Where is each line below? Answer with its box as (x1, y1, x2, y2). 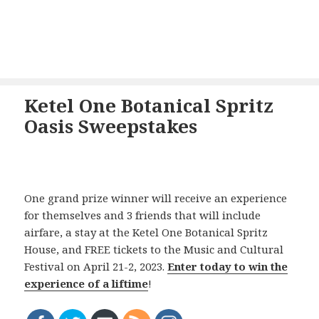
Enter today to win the (167, 259, 288, 274)
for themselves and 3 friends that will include (24, 208, 261, 223)
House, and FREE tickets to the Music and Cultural (24, 242, 284, 257)
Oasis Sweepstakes (24, 113, 198, 140)
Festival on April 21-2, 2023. (24, 259, 168, 274)
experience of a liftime (24, 276, 149, 291)
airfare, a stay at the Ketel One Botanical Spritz (24, 225, 268, 240)
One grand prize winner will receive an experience (24, 191, 288, 206)
